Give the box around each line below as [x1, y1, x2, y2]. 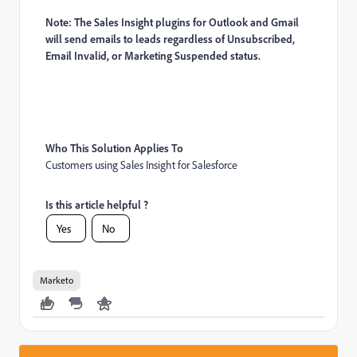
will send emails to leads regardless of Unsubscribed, [45, 32, 295, 45]
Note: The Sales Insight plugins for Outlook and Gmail [45, 15, 299, 29]
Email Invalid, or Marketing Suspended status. [45, 49, 261, 62]
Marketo [40, 274, 73, 286]
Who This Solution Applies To [45, 141, 183, 155]
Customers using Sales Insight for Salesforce [45, 158, 237, 171]
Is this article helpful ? [45, 198, 148, 211]
